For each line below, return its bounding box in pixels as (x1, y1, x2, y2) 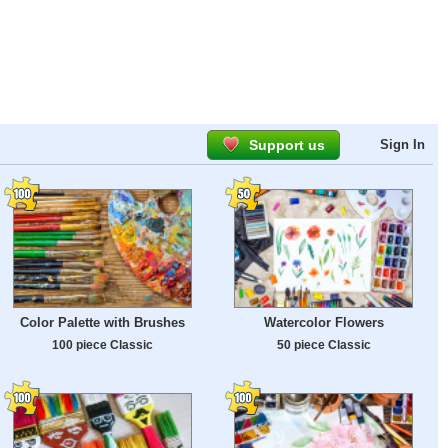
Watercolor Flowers (263, 315, 384, 331)
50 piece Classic (276, 338, 371, 352)
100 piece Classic (52, 338, 153, 352)
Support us (249, 137, 325, 153)
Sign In (380, 137, 425, 152)
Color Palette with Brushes (20, 315, 185, 331)
